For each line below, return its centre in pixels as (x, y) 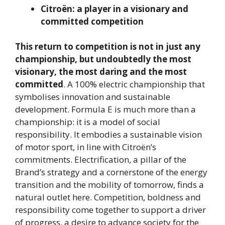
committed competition (92, 21)
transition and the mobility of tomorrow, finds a (109, 185)
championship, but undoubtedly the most (103, 59)
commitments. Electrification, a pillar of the (101, 160)
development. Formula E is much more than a (105, 109)
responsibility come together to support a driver (110, 210)
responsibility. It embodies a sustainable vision (108, 135)
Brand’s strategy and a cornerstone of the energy (111, 172)
